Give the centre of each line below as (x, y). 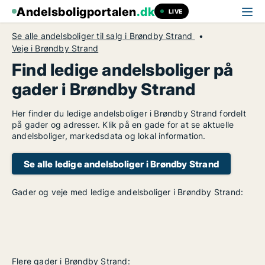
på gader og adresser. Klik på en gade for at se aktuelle (123, 125)
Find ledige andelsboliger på (123, 70)
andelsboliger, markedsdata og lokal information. (109, 136)
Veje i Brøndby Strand (55, 48)
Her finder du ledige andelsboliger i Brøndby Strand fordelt (129, 113)
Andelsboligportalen (77, 12)
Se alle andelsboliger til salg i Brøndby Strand (104, 36)
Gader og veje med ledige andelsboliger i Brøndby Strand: (128, 192)
